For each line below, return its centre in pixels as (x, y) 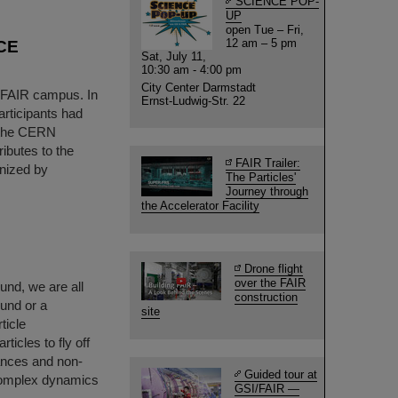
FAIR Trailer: (268, 163)
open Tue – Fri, (265, 30)
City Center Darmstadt (199, 88)
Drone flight (274, 269)
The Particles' (261, 177)
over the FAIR (270, 283)
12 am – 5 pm (261, 43)
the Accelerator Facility (200, 206)
